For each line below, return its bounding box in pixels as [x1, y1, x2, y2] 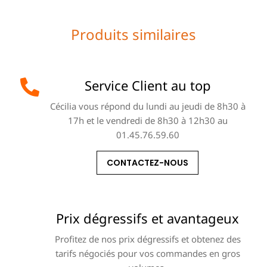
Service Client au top [84, 76, 211, 95]
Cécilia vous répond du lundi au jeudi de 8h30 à [49, 100, 246, 113]
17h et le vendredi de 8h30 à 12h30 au [67, 114, 228, 127]
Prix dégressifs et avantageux [56, 209, 239, 228]
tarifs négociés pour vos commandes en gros [55, 247, 240, 260]
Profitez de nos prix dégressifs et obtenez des [54, 233, 241, 246]
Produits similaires [71, 24, 196, 45]
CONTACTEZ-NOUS [107, 157, 188, 169]
